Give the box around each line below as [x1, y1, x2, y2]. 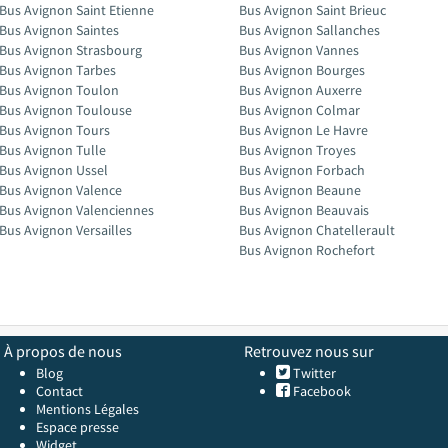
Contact [36, 382, 83, 400]
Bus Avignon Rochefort [239, 241, 375, 259]
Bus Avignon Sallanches [239, 21, 380, 39]
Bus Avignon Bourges [239, 61, 365, 79]
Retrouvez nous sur [244, 341, 374, 361]
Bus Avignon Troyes [239, 141, 356, 159]
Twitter [290, 364, 336, 382]
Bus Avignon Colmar [239, 101, 360, 119]
